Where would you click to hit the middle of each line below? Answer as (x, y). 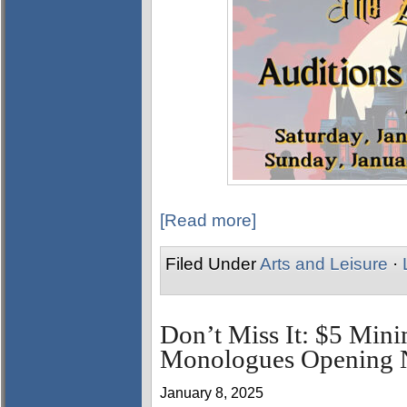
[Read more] (208, 220)
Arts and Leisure (324, 264)
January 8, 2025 (212, 393)
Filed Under (213, 264)
